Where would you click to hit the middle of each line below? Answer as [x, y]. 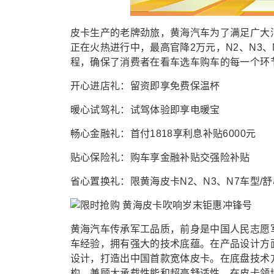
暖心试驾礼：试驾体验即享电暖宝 [145, 110]
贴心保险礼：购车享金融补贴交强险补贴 [160, 157]
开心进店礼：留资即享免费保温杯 [145, 86]
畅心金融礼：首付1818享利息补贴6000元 [163, 134]
